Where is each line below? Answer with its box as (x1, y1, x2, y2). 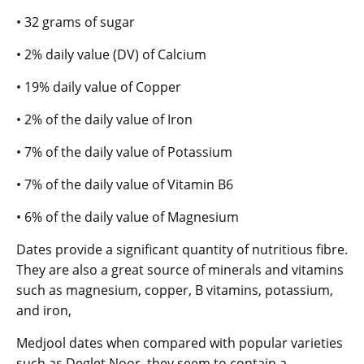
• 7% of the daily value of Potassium (16, 142, 232, 161)
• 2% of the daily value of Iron (16, 110, 193, 128)
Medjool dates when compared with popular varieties (16, 333, 343, 352)
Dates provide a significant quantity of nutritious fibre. (16, 240, 348, 258)
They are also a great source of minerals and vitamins (16, 260, 344, 279)
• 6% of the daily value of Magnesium (16, 207, 239, 226)
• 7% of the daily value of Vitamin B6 (16, 175, 233, 193)
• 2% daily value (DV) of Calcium (16, 45, 206, 63)
